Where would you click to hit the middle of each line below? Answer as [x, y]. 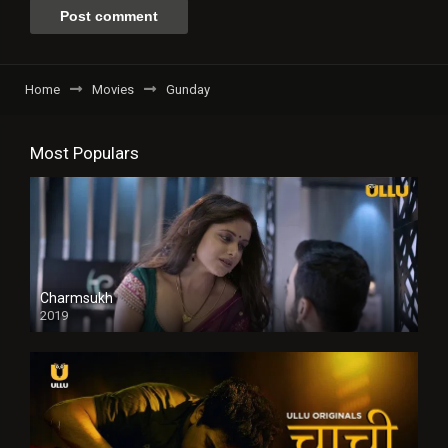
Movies [113, 90]
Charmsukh [76, 298]
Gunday [188, 90]
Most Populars [84, 153]
